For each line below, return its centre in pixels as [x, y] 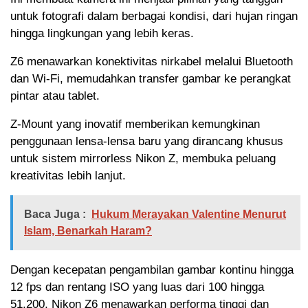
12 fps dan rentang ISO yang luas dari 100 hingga [137, 287]
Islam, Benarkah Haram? [88, 231]
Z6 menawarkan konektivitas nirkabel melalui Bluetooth [152, 62]
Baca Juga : [55, 214]
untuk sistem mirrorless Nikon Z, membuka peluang [143, 159]
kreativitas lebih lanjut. [68, 176]
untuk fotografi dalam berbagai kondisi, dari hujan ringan [154, 16]
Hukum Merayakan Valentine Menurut [189, 214]
